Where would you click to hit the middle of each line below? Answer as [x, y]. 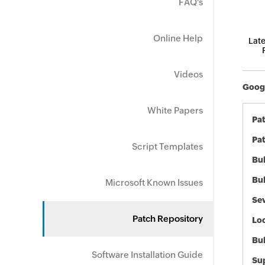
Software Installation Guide [147, 255]
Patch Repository [168, 219]
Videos [188, 74]
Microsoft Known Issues [154, 182]
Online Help [178, 38]
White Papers [175, 110]
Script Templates [167, 146]
